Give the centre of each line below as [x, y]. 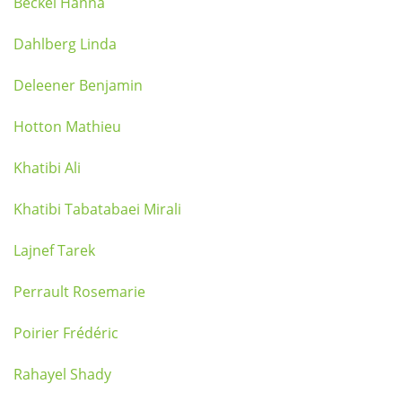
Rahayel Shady [62, 374]
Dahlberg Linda [65, 44]
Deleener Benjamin [78, 85]
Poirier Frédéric [66, 333]
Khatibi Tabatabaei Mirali [97, 209]
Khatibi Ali [47, 168]
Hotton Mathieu [67, 127]
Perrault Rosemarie [79, 292]
